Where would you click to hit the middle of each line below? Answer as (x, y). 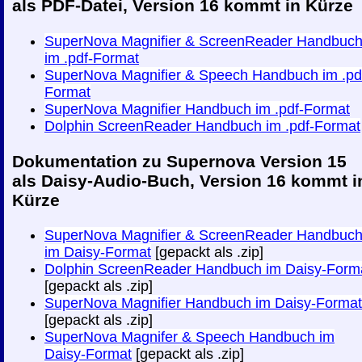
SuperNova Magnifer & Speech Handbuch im (189, 337)
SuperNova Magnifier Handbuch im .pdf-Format (197, 109)
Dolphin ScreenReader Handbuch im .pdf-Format (202, 126)
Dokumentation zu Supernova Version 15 (179, 161)
